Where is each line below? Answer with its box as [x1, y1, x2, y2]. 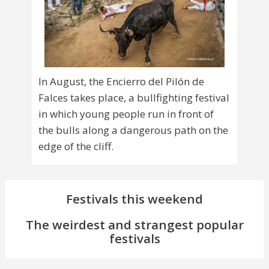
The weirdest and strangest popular [25, 216, 244, 234]
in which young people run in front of [38, 107, 214, 121]
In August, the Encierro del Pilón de [38, 74, 204, 89]
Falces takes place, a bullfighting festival [38, 91, 229, 105]
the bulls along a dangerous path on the [38, 123, 228, 138]
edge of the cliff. [38, 139, 113, 154]
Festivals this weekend [66, 190, 203, 208]
